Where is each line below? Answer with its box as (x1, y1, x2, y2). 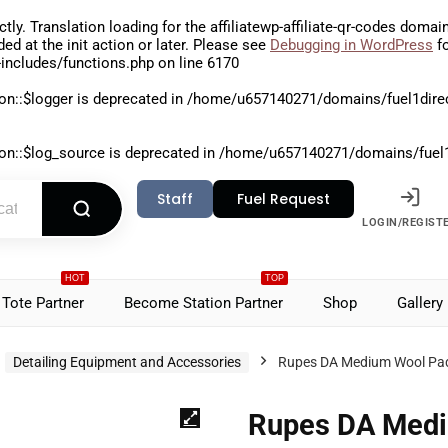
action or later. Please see (88, 36, 270, 54)
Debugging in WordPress (270, 36, 433, 54)
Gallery (397, 294, 443, 312)
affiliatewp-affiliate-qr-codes (210, 18, 396, 36)
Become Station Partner (124, 294, 283, 312)
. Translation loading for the (22, 18, 210, 36)
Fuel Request (237, 189, 331, 209)
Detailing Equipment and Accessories (13, 354, 241, 370)
